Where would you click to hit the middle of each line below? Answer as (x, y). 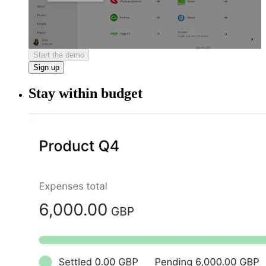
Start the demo (59, 55)
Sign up (46, 68)
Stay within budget (85, 94)
